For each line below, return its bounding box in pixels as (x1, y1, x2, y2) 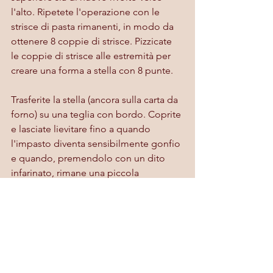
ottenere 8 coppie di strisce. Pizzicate (11, 35, 174, 47)
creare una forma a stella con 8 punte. (11, 64, 173, 76)
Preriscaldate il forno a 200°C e (11, 210, 145, 222)
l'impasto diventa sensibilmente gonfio (11, 137, 183, 149)
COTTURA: (11, 254, 58, 266)
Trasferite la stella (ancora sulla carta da (11, 93, 180, 105)
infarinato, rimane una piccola (11, 166, 141, 179)
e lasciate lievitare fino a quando (11, 122, 153, 135)
